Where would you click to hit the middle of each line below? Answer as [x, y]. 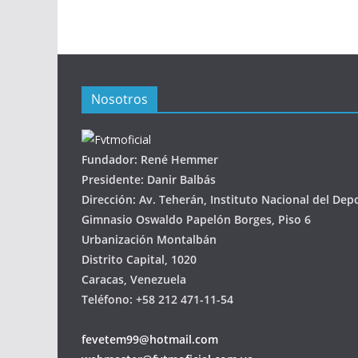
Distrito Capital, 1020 [139, 259]
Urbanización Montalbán [149, 239]
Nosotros [119, 99]
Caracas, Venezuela [134, 279]
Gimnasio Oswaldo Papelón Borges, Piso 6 [196, 219]
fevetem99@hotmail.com [150, 339]
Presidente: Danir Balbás [149, 179]
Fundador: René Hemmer [150, 159]
